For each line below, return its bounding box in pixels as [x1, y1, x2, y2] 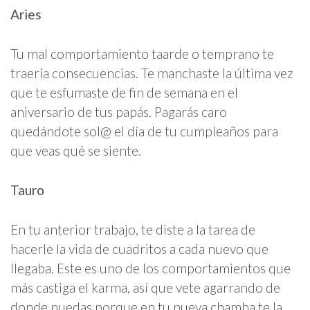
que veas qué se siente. [10, 142, 141, 158]
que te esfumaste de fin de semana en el [10, 84, 238, 100]
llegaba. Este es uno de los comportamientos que [10, 260, 291, 277]
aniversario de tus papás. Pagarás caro [10, 103, 227, 120]
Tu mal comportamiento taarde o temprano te [10, 45, 274, 62]
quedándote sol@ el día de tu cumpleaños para [10, 122, 278, 139]
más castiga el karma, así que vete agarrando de [10, 280, 280, 296]
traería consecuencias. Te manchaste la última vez [10, 64, 293, 81]
